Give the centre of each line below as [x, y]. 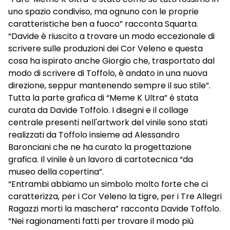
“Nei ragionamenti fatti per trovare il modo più [101, 221]
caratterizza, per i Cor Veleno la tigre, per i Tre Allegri [115, 196]
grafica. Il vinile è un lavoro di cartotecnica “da [101, 159]
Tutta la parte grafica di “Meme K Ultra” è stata [103, 98]
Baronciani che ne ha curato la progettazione [100, 147]
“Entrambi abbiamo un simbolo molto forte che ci [108, 184]
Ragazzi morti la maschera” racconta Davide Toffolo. [114, 208]
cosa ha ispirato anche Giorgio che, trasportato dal [111, 61]
